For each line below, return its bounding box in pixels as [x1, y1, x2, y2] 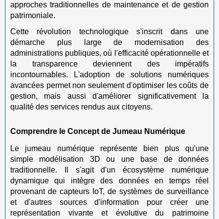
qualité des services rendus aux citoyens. [10, 102, 153, 111]
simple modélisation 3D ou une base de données [10, 155, 209, 163]
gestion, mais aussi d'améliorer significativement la [10, 91, 209, 100]
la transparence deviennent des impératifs [10, 59, 209, 68]
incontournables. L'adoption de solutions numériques [10, 70, 209, 79]
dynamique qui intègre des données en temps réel [10, 176, 209, 185]
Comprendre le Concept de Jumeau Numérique [10, 127, 185, 135]
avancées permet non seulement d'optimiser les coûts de [10, 81, 209, 89]
